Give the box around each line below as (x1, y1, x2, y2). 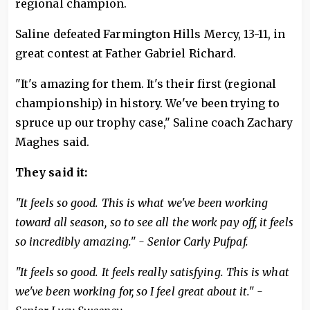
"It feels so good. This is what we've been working (15, 196, 268, 210)
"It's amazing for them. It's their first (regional (15, 77, 276, 91)
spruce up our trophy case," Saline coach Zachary (15, 116, 293, 129)
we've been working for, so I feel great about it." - (15, 284, 266, 298)
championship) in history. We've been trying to (15, 96, 280, 110)
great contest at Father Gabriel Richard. (15, 46, 237, 60)
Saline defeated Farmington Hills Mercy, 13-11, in (15, 27, 285, 41)
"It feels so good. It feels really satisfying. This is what (15, 265, 289, 279)
